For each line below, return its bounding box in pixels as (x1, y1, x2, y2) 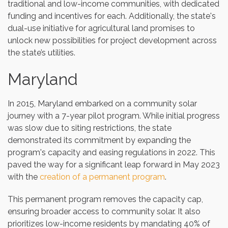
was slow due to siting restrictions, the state (8, 123, 172, 133)
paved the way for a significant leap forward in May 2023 (8, 159, 220, 169)
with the (8, 172, 40, 182)
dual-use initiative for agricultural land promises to (8, 23, 195, 33)
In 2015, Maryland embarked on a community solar (8, 98, 197, 108)
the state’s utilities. (8, 47, 75, 58)
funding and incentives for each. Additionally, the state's (8, 11, 216, 21)
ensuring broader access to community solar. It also (8, 206, 201, 216)
